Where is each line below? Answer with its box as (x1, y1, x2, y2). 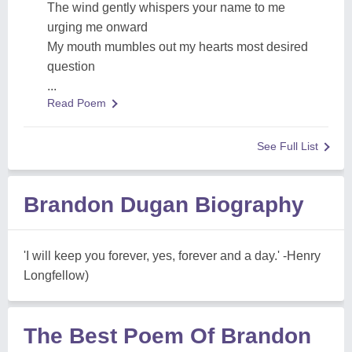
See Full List (257, 140, 318, 152)
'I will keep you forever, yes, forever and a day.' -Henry (24, 249, 321, 262)
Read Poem (47, 97, 106, 109)
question (47, 60, 95, 73)
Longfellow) (24, 269, 89, 282)
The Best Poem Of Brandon (24, 324, 311, 348)
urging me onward (47, 20, 148, 34)
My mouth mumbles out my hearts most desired (47, 40, 308, 53)
